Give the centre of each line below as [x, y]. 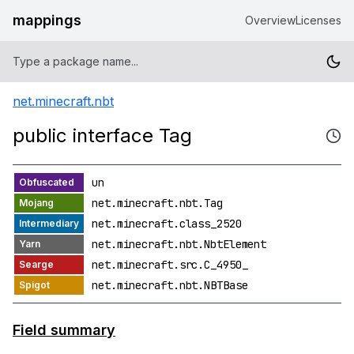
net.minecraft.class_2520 [167, 224]
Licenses [318, 20]
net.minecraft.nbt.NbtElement [179, 244]
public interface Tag [102, 136]
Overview [270, 20]
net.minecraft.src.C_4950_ [170, 265]
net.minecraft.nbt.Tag [157, 203]
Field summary [64, 330]
